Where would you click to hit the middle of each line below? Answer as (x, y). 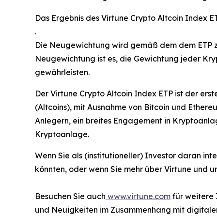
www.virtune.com (139, 196)
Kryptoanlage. (62, 134)
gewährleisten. (62, 72)
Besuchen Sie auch (70, 196)
